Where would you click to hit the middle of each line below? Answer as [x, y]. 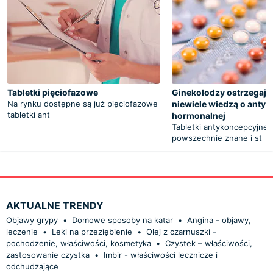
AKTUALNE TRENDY [55, 205]
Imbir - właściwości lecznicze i [161, 254]
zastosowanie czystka [48, 254]
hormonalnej [199, 115]
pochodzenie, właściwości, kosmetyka [79, 243]
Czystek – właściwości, [209, 243]
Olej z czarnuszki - [181, 231]
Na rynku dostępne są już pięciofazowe [83, 103]
